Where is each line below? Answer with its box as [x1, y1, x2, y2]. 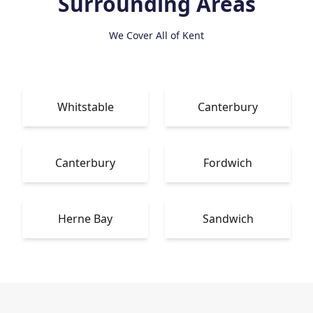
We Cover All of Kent [109, 29, 204, 42]
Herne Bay [58, 211, 112, 226]
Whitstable [57, 99, 114, 115]
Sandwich [202, 211, 254, 226]
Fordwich [203, 155, 252, 170]
